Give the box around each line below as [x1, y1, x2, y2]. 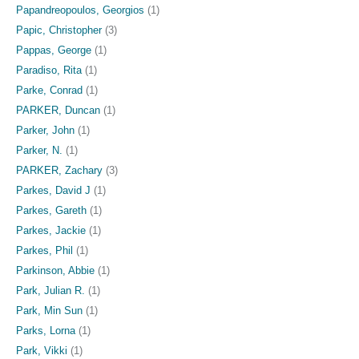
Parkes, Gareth [16, 204, 87, 216]
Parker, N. [16, 143, 63, 156]
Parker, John [16, 123, 75, 136]
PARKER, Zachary [16, 163, 103, 176]
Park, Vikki [16, 344, 67, 357]
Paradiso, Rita [16, 63, 82, 76]
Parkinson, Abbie [16, 264, 95, 276]
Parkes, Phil [16, 244, 73, 256]
